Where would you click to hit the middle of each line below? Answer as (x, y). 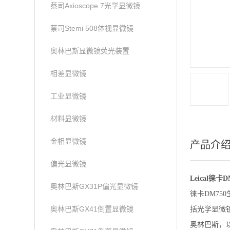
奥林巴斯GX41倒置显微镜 (92, 209)
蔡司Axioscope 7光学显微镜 (95, 6)
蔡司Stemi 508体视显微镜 (92, 28)
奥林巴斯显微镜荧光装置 (90, 51)
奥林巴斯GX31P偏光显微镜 (94, 186)
